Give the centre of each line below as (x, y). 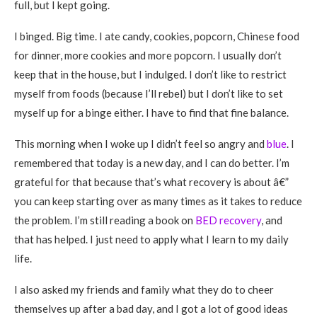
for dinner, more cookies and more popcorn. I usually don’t (148, 55)
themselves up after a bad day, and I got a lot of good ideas (151, 309)
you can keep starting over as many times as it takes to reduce (158, 201)
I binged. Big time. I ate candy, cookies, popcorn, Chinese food (157, 36)
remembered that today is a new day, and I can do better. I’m (152, 163)
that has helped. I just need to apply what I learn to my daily (151, 239)
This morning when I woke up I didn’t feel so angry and (140, 144)
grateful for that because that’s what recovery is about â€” (151, 182)
